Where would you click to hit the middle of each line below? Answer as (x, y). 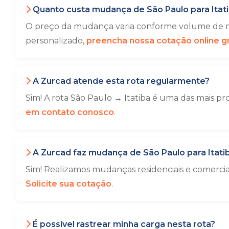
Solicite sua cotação (68, 184)
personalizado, (56, 41)
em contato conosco (70, 112)
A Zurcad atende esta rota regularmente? (120, 81)
